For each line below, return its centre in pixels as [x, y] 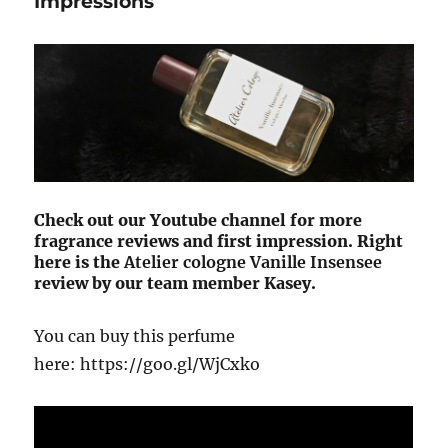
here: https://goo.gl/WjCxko [147, 363]
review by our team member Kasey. [175, 282]
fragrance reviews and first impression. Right [219, 240]
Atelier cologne [185, 261]
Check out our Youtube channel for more [198, 219]
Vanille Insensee [316, 261]
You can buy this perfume [135, 335]
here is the [79, 261]
